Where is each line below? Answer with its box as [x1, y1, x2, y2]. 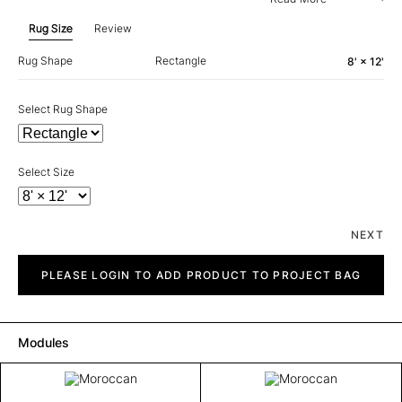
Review [94, 22, 132, 35]
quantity [17, 267, 58, 281]
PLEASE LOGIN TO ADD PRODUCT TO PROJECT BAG [40, 268, 362, 282]
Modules [18, 335, 69, 350]
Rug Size [29, 22, 73, 35]
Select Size [18, 165, 74, 179]
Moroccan [17, 254, 68, 267]
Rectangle [154, 54, 206, 67]
